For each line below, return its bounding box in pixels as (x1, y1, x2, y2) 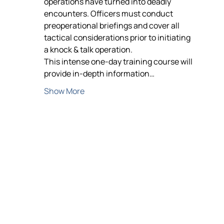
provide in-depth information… (44, 68, 154, 79)
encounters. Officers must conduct (44, 8, 174, 19)
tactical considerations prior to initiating (44, 32, 192, 43)
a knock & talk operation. (44, 44, 132, 55)
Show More (44, 85, 84, 96)
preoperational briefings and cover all (44, 20, 181, 31)
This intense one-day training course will (44, 56, 194, 67)
